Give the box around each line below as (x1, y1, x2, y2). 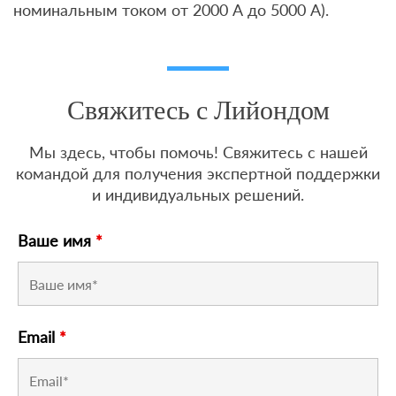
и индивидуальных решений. (92, 185, 304, 205)
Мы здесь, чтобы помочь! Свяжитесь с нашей (28, 142, 368, 163)
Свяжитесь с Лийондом (66, 92, 330, 130)
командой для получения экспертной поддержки (16, 164, 380, 184)
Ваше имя (18, 231, 95, 251)
